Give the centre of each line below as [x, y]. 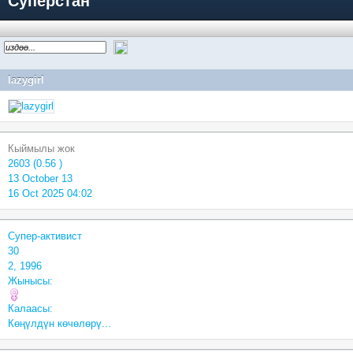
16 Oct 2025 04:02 [50, 193]
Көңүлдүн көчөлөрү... [59, 323]
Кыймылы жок [41, 149]
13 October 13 [40, 178]
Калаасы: [30, 308]
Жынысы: [30, 281]
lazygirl [26, 80]
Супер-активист [45, 236]
